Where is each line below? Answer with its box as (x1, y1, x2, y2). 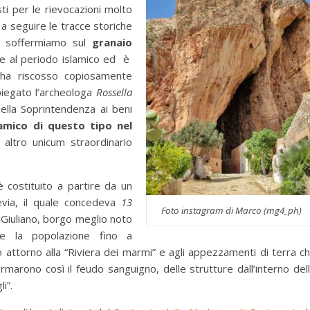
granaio (92, 35, 132, 50)
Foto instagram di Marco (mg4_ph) (161, 204, 302, 217)
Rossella (96, 85, 132, 100)
